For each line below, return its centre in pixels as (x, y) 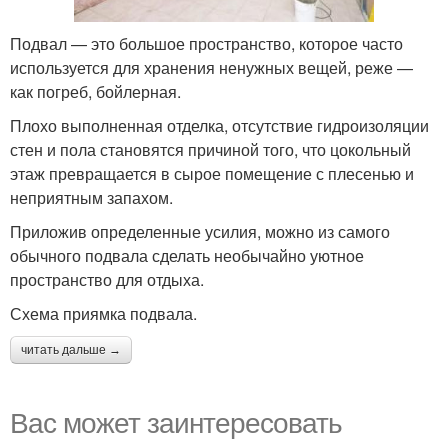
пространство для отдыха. (107, 279)
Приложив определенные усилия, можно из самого (200, 231)
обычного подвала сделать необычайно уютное (187, 255)
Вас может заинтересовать (176, 420)
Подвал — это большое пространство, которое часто (206, 43)
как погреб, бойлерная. (95, 91)
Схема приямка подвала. (103, 313)
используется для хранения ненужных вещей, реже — (211, 67)
